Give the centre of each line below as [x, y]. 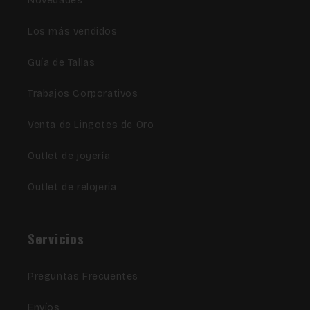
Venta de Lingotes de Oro [91, 125]
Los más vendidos [73, 31]
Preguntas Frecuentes [83, 276]
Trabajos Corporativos [83, 93]
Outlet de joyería [69, 156]
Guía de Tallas [62, 62]
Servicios [56, 238]
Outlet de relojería [72, 187]
